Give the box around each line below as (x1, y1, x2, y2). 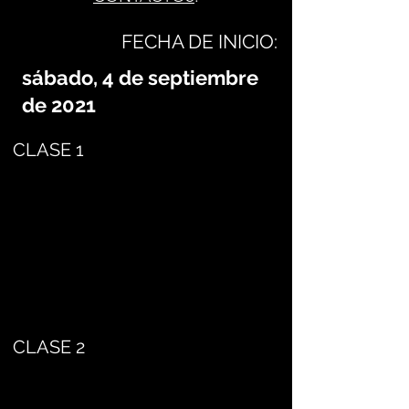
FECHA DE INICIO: (121, 30, 278, 53)
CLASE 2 (13, 336, 85, 358)
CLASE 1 (13, 139, 84, 161)
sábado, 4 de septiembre (22, 66, 258, 89)
